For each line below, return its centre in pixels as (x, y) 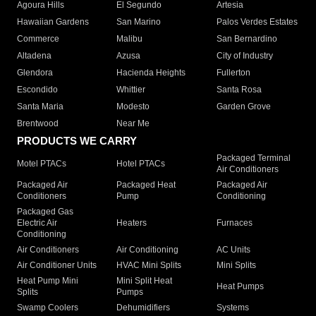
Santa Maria (40, 107)
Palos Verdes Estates (257, 22)
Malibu (130, 39)
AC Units (233, 250)
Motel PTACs (42, 164)
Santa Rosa (239, 90)
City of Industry (244, 56)
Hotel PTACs (141, 164)
